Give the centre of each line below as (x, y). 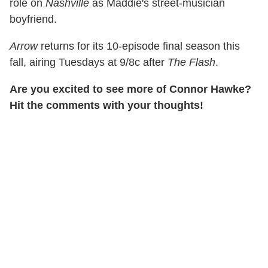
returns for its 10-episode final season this (139, 46)
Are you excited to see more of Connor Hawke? (130, 89)
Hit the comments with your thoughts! (106, 105)
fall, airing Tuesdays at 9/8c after (89, 62)
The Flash (191, 62)
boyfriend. (33, 19)
